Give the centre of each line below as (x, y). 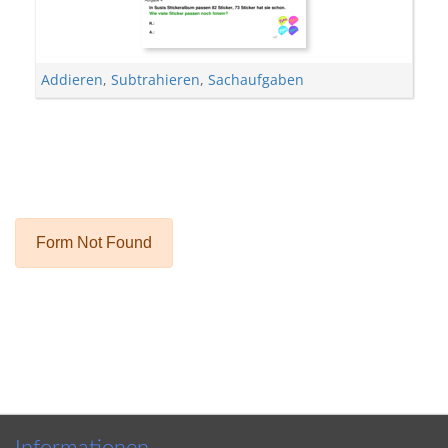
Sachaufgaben (256, 79)
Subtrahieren (155, 79)
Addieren (72, 79)
